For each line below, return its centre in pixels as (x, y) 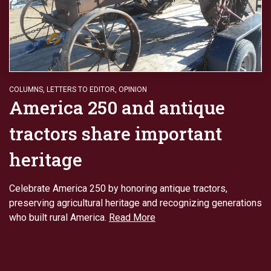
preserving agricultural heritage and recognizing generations (135, 203)
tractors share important (116, 134)
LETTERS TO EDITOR (81, 90)
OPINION (133, 90)
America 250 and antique (117, 108)
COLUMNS (26, 90)
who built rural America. (59, 218)
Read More (132, 218)
